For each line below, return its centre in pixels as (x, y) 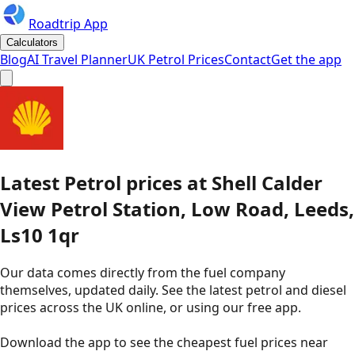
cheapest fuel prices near (252, 342)
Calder (292, 182)
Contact (248, 59)
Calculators (32, 42)
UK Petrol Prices (176, 59)
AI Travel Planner (77, 59)
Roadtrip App (68, 24)
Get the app (306, 59)
